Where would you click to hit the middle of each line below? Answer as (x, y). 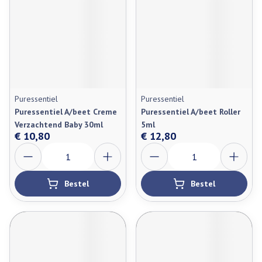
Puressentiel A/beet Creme (66, 112)
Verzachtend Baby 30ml (59, 125)
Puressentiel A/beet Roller (191, 112)
